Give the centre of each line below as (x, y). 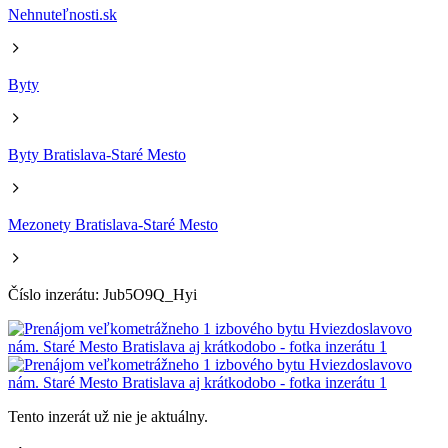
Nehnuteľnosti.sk (62, 14)
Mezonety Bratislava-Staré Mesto (113, 224)
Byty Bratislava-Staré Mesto (97, 154)
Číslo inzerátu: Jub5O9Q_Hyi (102, 294)
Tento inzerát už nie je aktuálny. (108, 416)
